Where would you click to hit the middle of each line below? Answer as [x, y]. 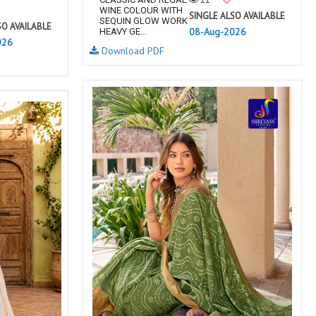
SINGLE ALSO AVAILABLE [237, 16]
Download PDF [132, 51]
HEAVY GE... [123, 31]
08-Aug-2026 [218, 32]
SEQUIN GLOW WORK [144, 21]
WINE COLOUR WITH [141, 10]
